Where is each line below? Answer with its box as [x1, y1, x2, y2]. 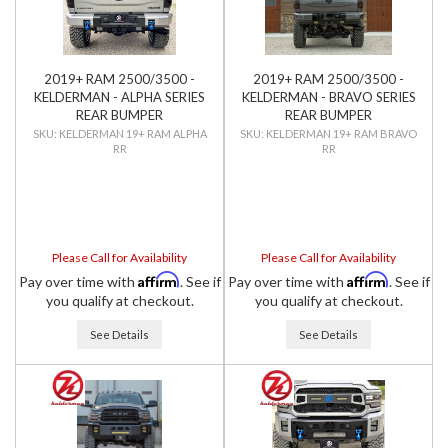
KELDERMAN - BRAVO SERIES [241, 89, 416, 105]
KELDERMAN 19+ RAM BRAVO [266, 127, 417, 140]
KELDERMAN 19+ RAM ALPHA [58, 127, 207, 140]
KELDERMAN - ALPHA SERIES [34, 89, 205, 105]
